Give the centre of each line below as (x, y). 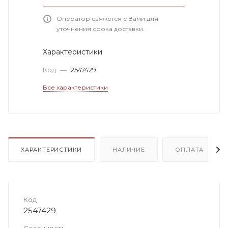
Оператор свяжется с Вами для (107, 18)
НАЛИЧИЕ (129, 149)
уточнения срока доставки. (101, 28)
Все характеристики (75, 87)
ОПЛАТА (190, 149)
